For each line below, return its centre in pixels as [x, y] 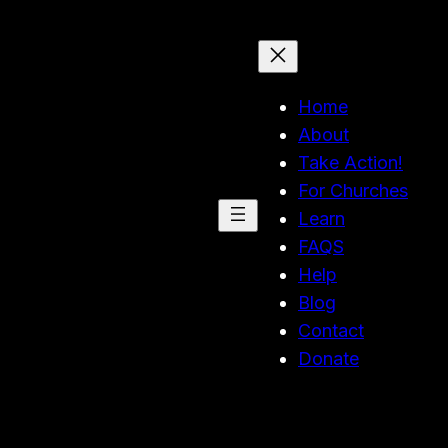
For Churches [353, 190]
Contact [331, 330]
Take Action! [350, 162]
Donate [328, 358]
